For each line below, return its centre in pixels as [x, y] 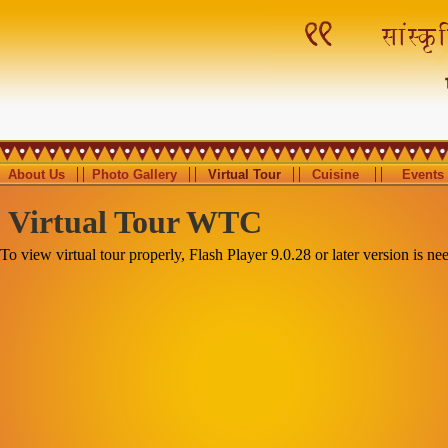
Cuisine [335, 174]
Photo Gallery [134, 174]
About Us [38, 174]
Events [423, 174]
